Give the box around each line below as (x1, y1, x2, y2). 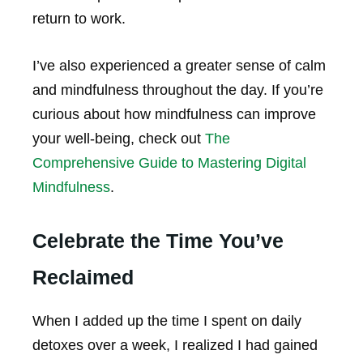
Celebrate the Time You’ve (32, 229, 284, 253)
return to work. (32, 10, 126, 27)
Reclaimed (32, 266, 134, 289)
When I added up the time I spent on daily (32, 313, 301, 330)
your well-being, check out (32, 130, 205, 147)
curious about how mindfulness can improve (32, 106, 316, 123)
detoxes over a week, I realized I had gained (32, 337, 318, 354)
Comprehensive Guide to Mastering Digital (32, 155, 306, 172)
